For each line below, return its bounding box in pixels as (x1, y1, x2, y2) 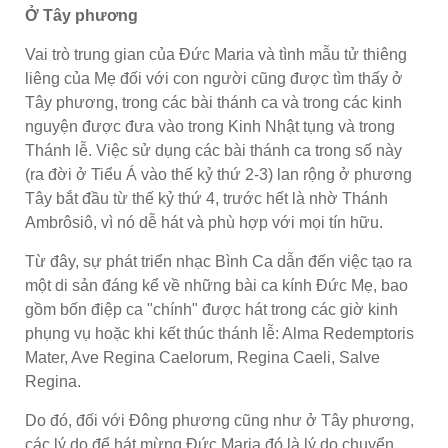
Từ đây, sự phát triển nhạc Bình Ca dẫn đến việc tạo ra (25, 252, 412, 270)
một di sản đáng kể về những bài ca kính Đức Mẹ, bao (25, 276, 408, 294)
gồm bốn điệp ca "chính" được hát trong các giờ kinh (25, 300, 398, 318)
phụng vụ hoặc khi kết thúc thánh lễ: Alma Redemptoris (25, 324, 414, 342)
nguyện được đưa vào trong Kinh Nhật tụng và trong (25, 117, 395, 135)
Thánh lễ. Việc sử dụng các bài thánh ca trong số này (25, 141, 402, 159)
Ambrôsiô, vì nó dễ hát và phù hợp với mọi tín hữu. (25, 213, 383, 231)
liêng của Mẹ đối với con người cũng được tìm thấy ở (25, 69, 403, 87)
